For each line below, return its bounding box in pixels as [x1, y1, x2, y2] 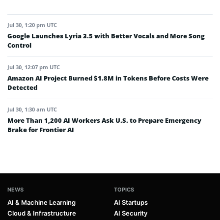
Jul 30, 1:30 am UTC [7, 106, 57, 113]
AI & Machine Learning [7, 198, 76, 207]
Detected [7, 83, 37, 92]
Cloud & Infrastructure [7, 209, 76, 218]
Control [7, 41, 31, 50]
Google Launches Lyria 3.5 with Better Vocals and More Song [7, 31, 205, 41]
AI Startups [114, 198, 148, 207]
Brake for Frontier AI [7, 125, 74, 135]
